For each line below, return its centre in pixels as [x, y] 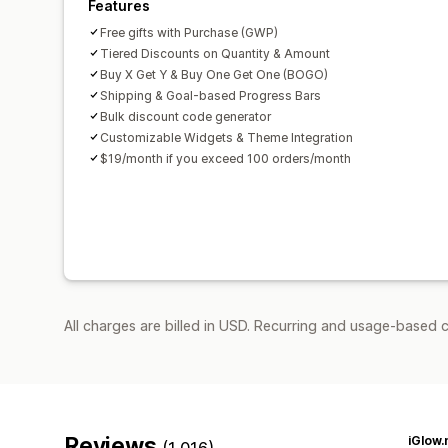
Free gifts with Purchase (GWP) [189, 32]
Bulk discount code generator [185, 116]
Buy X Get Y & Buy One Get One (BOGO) [214, 74]
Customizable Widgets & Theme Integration [226, 137]
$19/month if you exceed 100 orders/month [225, 158]
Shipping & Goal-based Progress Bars [210, 95]
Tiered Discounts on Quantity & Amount [215, 53]
